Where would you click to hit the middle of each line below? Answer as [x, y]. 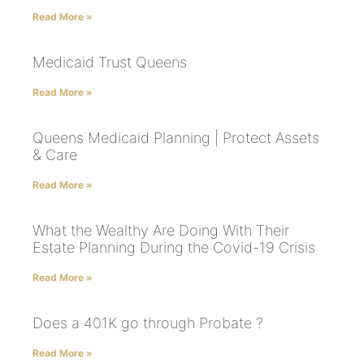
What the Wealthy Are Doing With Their [161, 231]
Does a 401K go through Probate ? [148, 323]
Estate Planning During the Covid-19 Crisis [174, 248]
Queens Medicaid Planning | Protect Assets [176, 138]
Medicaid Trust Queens [110, 63]
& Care [55, 155]
